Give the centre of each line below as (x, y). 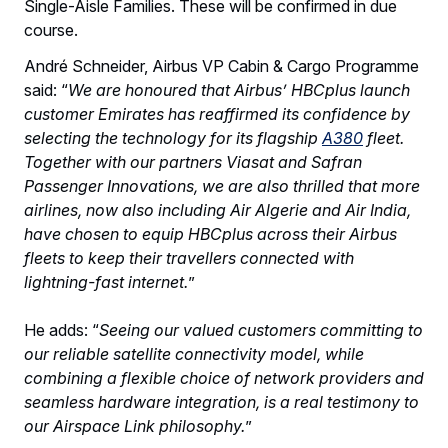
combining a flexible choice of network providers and (224, 377)
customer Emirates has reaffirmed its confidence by (217, 113)
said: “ (46, 89)
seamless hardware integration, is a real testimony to (221, 401)
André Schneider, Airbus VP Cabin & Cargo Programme (221, 65)
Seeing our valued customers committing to (261, 329)
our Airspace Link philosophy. (134, 425)
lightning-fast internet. (106, 281)
